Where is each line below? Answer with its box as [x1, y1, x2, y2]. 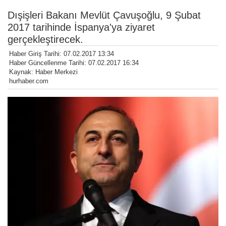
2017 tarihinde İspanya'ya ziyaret [8, 22, 155, 33]
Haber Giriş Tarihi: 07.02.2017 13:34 [9, 50, 114, 58]
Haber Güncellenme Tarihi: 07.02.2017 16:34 [9, 59, 139, 67]
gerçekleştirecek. [8, 34, 83, 45]
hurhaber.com [9, 77, 48, 85]
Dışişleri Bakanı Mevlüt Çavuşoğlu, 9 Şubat [8, 10, 201, 21]
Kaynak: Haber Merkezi [9, 68, 78, 76]
